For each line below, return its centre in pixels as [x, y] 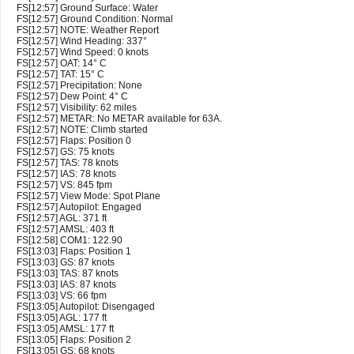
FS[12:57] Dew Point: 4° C [72, 97]
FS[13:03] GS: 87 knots [66, 263]
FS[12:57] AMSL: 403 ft [65, 230]
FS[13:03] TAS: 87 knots [68, 274]
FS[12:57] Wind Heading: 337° [82, 41]
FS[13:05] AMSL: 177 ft [65, 329]
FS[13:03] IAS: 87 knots [66, 285]
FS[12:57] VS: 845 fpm [64, 185]
